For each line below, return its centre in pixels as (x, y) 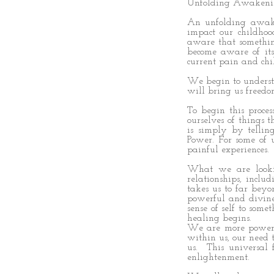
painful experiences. (228, 150)
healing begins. (219, 218)
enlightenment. (218, 257)
